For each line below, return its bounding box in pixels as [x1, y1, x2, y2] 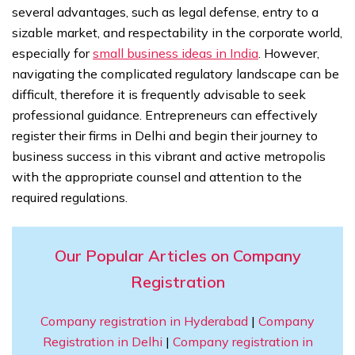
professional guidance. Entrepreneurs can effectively [12, 107, 318, 124]
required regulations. [12, 189, 128, 206]
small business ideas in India [93, 45, 258, 62]
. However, [258, 45, 319, 62]
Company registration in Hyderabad [40, 313, 248, 330]
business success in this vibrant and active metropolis [12, 148, 326, 165]
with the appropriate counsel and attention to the [12, 169, 302, 185]
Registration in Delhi [42, 334, 162, 350]
